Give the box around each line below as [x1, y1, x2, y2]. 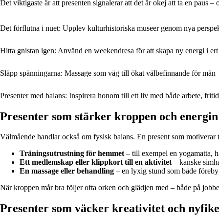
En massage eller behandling [20, 167, 114, 175]
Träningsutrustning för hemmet [20, 149, 124, 158]
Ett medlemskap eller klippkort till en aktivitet [20, 158, 172, 167]
